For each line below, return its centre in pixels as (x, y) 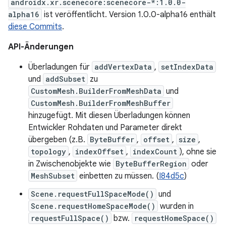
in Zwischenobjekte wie (71, 164)
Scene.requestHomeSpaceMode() (93, 206)
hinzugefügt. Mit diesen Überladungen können (109, 116)
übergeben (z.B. (58, 140)
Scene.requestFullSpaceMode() (92, 194)
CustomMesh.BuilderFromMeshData (96, 91)
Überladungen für (60, 67)
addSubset (65, 79)
